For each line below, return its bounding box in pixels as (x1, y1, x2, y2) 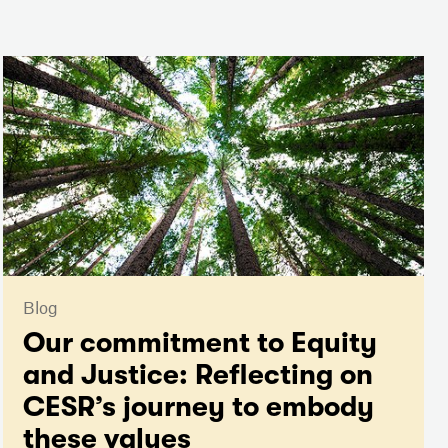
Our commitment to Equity (22, 327, 377, 360)
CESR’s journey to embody (22, 391, 374, 424)
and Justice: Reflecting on (22, 359, 373, 392)
